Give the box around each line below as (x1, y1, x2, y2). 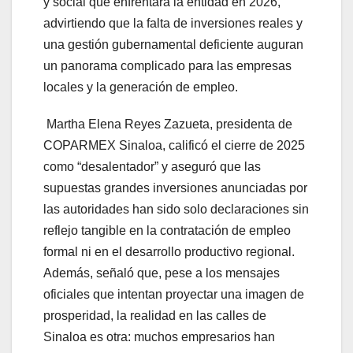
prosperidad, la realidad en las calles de (43, 309, 266, 323)
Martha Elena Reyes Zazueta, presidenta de (43, 117, 292, 132)
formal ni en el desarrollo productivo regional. (43, 245, 295, 259)
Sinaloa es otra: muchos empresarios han (43, 330, 275, 344)
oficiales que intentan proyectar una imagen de (43, 288, 304, 302)
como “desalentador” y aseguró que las (43, 160, 261, 174)
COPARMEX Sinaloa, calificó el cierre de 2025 (43, 139, 305, 153)
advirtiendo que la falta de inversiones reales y (43, 17, 303, 31)
